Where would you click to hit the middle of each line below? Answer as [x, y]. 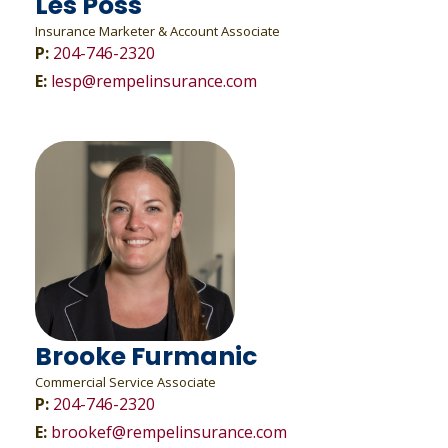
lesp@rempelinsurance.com [153, 81]
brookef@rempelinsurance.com [168, 432]
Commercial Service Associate [126, 382]
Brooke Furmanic [145, 356]
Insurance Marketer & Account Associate [157, 31]
